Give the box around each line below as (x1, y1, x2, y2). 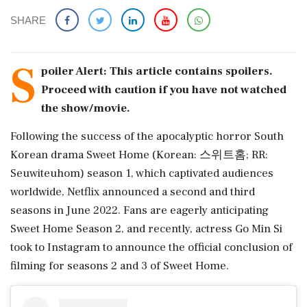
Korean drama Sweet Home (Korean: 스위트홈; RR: (10, 147, 268, 162)
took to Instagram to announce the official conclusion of (10, 239, 293, 255)
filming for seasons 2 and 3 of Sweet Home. (10, 258, 229, 273)
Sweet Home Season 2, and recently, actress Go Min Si (10, 221, 282, 236)
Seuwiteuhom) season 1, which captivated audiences (10, 165, 273, 181)
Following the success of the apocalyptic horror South (10, 128, 284, 144)
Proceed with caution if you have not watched (41, 82, 286, 97)
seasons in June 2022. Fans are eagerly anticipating (10, 202, 269, 218)
